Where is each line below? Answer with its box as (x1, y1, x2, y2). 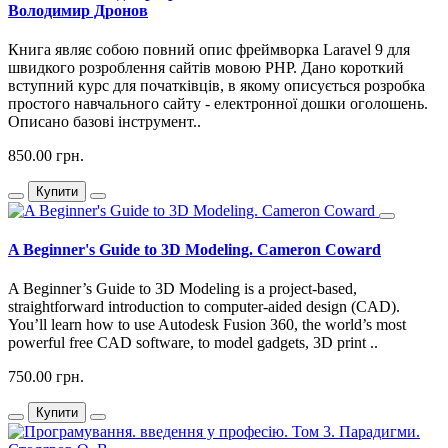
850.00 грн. (8, 146, 84, 164)
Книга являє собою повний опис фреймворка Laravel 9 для (8, 40, 410, 58)
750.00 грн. (8, 368, 84, 386)
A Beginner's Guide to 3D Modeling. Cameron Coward (8, 241, 381, 259)
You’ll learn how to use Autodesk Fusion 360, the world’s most (8, 316, 406, 334)
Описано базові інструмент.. (8, 112, 201, 130)
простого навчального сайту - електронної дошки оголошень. (8, 94, 428, 112)
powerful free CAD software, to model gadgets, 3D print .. (8, 334, 378, 352)
